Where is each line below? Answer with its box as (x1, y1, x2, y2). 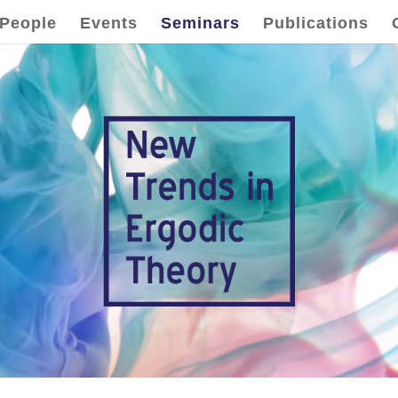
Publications (263, 14, 369, 33)
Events (80, 14, 138, 33)
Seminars (161, 14, 240, 33)
